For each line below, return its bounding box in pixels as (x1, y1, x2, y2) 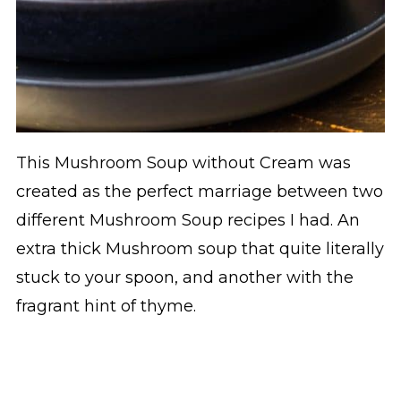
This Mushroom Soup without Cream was (15, 153, 351, 174)
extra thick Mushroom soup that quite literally (15, 239, 384, 260)
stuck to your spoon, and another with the (15, 268, 354, 288)
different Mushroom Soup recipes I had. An (15, 210, 360, 231)
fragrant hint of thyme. (15, 296, 196, 317)
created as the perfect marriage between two (15, 182, 383, 202)
